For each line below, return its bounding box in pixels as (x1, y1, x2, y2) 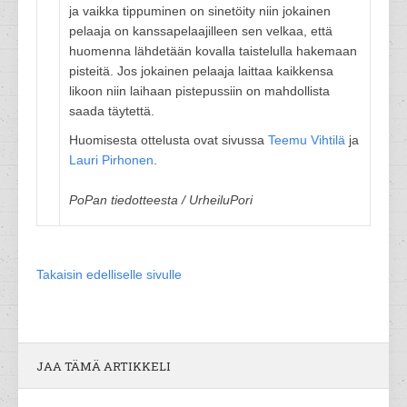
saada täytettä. (69, 104, 154, 118)
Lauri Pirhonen (69, 153, 154, 167)
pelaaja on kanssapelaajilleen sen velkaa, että (69, 24, 333, 38)
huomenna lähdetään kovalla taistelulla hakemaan (69, 44, 357, 58)
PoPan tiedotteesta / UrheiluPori (69, 193, 253, 207)
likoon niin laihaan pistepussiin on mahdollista (69, 84, 330, 98)
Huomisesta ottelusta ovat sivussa (69, 133, 268, 147)
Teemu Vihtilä (268, 133, 345, 147)
